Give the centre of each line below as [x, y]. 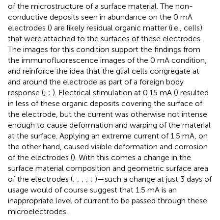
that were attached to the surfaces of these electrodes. [105, 39]
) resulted [192, 93]
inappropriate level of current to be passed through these [108, 201]
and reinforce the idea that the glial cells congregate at [104, 71]
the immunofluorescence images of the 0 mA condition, [107, 60]
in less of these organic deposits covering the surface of [105, 104]
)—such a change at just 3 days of [153, 179]
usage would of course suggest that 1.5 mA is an [92, 190]
